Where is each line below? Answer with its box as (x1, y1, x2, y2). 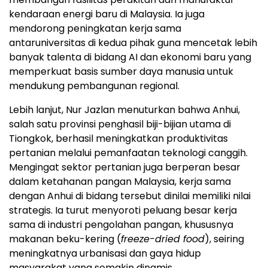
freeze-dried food (121, 232, 205, 246)
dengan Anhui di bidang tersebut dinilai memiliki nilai (9, 188, 251, 203)
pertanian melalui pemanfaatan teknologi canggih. (9, 145, 248, 160)
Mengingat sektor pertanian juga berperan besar (9, 160, 240, 174)
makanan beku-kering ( (9, 232, 121, 246)
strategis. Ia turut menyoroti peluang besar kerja (9, 203, 237, 217)
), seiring (205, 232, 244, 246)
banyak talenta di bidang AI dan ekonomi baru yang (9, 50, 251, 64)
